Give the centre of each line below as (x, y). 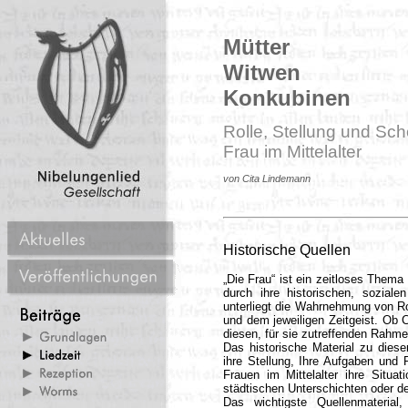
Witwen (262, 72)
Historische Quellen (287, 250)
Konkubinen (287, 98)
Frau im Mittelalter (292, 152)
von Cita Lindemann (267, 178)
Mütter (256, 47)
